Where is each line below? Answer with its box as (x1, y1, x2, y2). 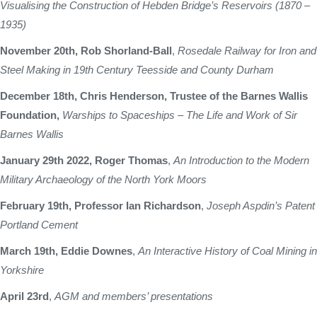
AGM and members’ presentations (54, 290, 213, 302)
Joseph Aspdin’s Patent (207, 200, 315, 212)
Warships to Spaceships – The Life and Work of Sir (62, 109, 297, 121)
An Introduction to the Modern (173, 154, 309, 166)
